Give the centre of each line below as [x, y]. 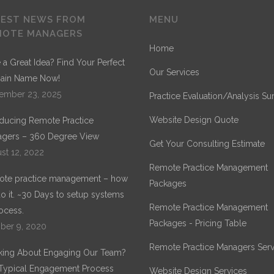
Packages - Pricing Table [198, 223]
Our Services [174, 72]
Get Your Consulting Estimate [207, 144]
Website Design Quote [194, 120]
